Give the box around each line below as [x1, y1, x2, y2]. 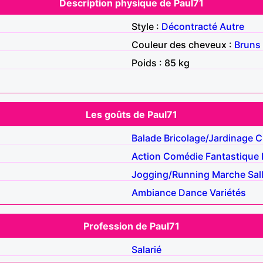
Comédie [163, 150, 203, 162]
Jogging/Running [131, 168, 210, 180]
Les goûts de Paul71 [86, 108, 177, 120]
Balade [131, 131, 161, 144]
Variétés [210, 186, 246, 198]
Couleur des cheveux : [131, 38, 234, 50]
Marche [212, 168, 245, 180]
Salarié [131, 243, 161, 255]
